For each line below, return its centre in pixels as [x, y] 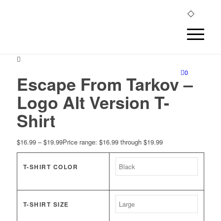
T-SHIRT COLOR [51, 167]
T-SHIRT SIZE [46, 205]
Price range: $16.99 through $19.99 [112, 142]
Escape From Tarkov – [105, 84]
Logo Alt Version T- [93, 102]
